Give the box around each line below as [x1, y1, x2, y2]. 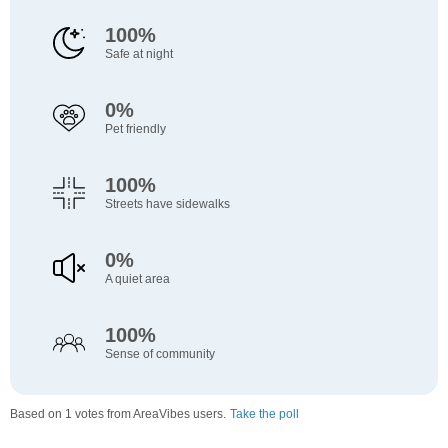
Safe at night [104, 47, 173, 62]
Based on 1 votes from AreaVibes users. [10, 407, 226, 422]
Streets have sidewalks [104, 197, 230, 212]
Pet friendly [104, 122, 166, 137]
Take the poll [230, 407, 299, 422]
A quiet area [104, 272, 170, 287]
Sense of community [104, 347, 215, 362]
